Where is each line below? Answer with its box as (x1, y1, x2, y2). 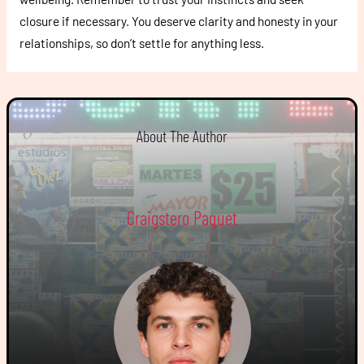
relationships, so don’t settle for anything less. (19, 35, 264, 51)
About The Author (136, 126, 227, 146)
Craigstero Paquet (127, 206, 237, 229)
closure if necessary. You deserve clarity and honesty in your (19, 13, 338, 29)
